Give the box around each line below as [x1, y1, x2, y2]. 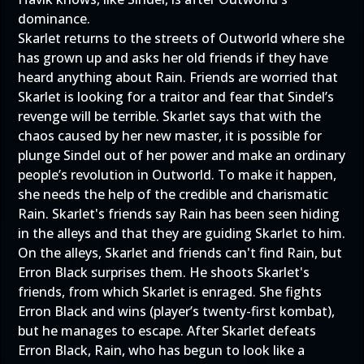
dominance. [18, 10, 90, 28]
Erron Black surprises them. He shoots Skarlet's [18, 263, 310, 281]
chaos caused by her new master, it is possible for [18, 127, 322, 145]
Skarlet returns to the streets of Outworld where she [18, 29, 344, 47]
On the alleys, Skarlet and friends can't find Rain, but [18, 244, 342, 262]
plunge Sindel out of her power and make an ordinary [18, 146, 345, 164]
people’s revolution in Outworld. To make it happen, [18, 166, 336, 184]
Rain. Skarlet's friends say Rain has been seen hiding [18, 205, 340, 223]
